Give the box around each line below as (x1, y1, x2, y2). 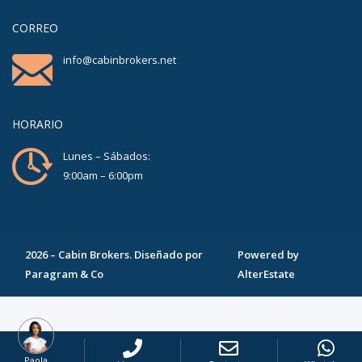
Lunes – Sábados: (63, 149, 150, 164)
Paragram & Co (25, 267, 103, 282)
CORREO (12, 20, 58, 36)
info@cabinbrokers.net (63, 53, 176, 68)
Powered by (237, 247, 299, 263)
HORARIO (12, 116, 63, 133)
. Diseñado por (129, 247, 203, 263)
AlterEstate (237, 267, 295, 282)
